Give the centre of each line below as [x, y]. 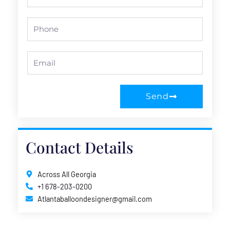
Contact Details [80, 148]
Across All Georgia [66, 174]
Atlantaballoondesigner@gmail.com [94, 199]
